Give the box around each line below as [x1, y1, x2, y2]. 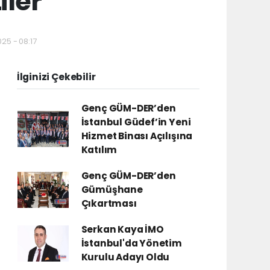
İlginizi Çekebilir [16, 71, 96, 83]
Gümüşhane [81, 183, 143, 196]
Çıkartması [81, 197, 137, 210]
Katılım [81, 143, 118, 156]
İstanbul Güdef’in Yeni [81, 116, 191, 128]
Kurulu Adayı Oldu [81, 251, 170, 263]
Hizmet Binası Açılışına [81, 130, 193, 142]
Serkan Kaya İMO [81, 223, 164, 236]
